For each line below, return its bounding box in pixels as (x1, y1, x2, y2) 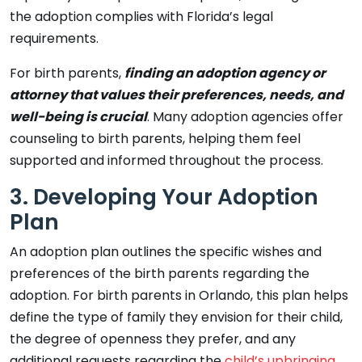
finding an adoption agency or (124, 63, 326, 82)
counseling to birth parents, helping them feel (10, 128, 301, 148)
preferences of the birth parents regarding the (10, 263, 309, 283)
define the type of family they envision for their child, (10, 307, 343, 326)
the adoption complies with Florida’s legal (10, 6, 273, 26)
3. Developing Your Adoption (10, 181, 318, 212)
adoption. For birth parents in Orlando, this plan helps (10, 285, 348, 305)
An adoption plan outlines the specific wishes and (10, 242, 322, 261)
